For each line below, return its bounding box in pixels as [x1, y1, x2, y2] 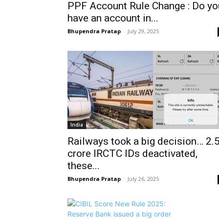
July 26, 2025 [128, 175, 159, 182]
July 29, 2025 [128, 27, 159, 35]
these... [67, 160, 100, 172]
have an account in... [67, 12, 158, 24]
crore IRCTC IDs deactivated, [67, 148, 197, 159]
